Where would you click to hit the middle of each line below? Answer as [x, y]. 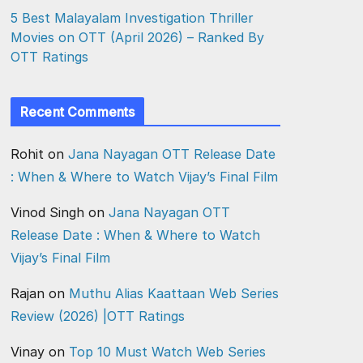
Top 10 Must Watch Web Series [167, 352]
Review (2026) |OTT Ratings [98, 316]
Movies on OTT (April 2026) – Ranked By [137, 37]
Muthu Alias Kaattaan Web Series [174, 293]
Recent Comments [78, 112]
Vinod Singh [47, 212]
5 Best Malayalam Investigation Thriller [132, 18]
